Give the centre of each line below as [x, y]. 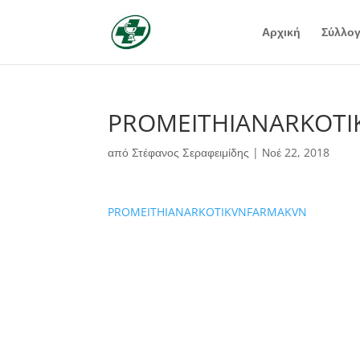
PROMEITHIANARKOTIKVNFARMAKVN [208, 212]
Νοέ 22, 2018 [296, 152]
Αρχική [281, 32]
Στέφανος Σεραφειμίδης [191, 152]
